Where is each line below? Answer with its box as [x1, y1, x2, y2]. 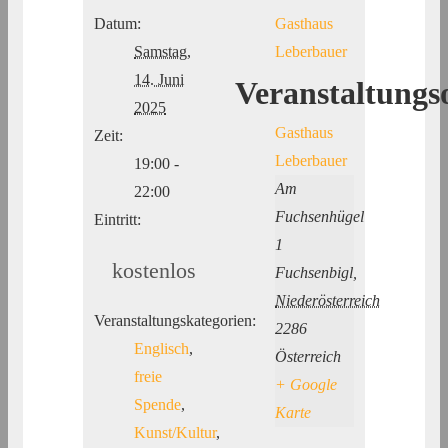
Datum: [94, 15, 142, 33]
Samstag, [134, 43, 192, 61]
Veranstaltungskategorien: [94, 312, 257, 330]
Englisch [134, 340, 190, 358]
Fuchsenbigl [275, 263, 354, 281]
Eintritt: [94, 211, 142, 229]
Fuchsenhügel [275, 207, 365, 225]
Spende [134, 396, 182, 414]
